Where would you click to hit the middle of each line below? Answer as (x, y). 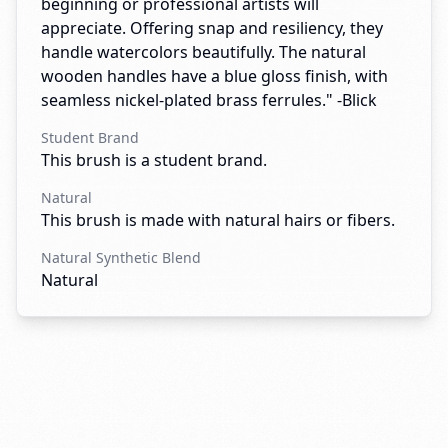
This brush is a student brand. (154, 160)
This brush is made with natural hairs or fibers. (218, 220)
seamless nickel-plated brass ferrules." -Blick (209, 100)
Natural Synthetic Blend (121, 257)
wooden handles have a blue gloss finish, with (214, 76)
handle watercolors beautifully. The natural (203, 52)
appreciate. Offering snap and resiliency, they (212, 28)
